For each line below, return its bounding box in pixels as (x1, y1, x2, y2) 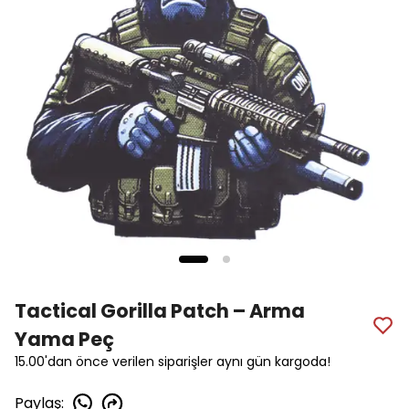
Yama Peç (15, 326, 114, 352)
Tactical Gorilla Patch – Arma (15, 298, 305, 324)
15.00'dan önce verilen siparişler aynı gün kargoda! (15, 352, 330, 371)
